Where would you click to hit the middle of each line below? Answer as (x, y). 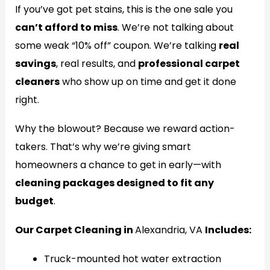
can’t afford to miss (66, 27)
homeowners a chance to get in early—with (118, 165)
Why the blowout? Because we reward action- (125, 129)
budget (34, 201)
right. (27, 100)
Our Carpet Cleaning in (75, 230)
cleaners (37, 82)
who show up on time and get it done (148, 82)
